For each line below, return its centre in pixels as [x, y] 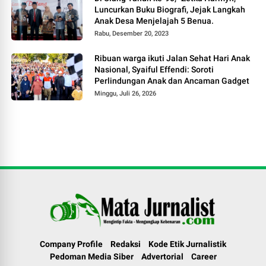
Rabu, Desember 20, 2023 [132, 34]
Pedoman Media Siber [91, 256]
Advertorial [162, 256]
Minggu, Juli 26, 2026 [126, 94]
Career [204, 256]
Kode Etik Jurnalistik [187, 244]
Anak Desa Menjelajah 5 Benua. [154, 21]
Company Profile [71, 244]
